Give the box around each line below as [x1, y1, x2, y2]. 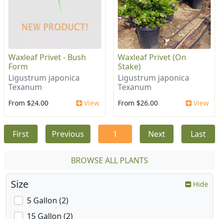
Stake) [118, 61, 141, 72]
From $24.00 [8, 98, 48, 108]
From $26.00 [118, 98, 158, 108]
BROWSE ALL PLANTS [71, 155, 148, 166]
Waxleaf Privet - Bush [8, 52, 86, 63]
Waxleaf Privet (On [118, 52, 186, 63]
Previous [52, 129, 84, 140]
